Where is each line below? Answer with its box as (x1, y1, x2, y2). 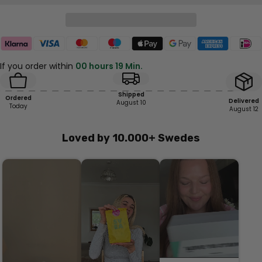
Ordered (5, 94, 32, 102)
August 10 (116, 99, 146, 107)
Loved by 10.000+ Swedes (62, 132, 200, 145)
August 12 (229, 105, 258, 113)
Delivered (229, 97, 259, 105)
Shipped (118, 91, 144, 99)
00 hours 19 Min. (75, 60, 143, 73)
